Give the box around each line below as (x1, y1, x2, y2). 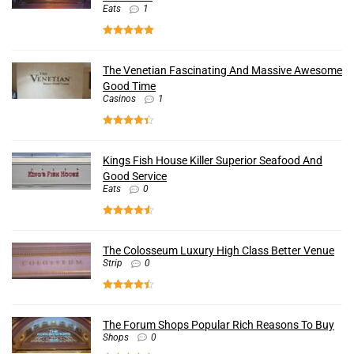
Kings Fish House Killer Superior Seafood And (103, 153, 322, 167)
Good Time (103, 80, 156, 93)
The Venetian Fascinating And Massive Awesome (103, 64, 342, 77)
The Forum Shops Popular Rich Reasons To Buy (103, 318, 334, 331)
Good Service (103, 169, 167, 183)
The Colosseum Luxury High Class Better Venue (103, 243, 334, 257)
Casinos (103, 93, 136, 105)
